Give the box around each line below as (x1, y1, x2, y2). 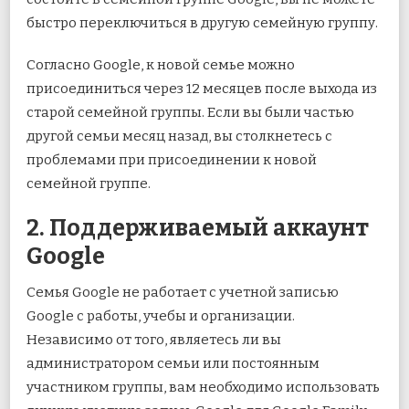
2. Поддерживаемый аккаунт (26, 214, 369, 242)
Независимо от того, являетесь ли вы (26, 330, 281, 348)
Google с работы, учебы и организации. (26, 307, 295, 324)
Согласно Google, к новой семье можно (26, 56, 295, 73)
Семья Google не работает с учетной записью (26, 283, 339, 300)
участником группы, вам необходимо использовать (26, 378, 380, 395)
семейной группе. (26, 174, 151, 192)
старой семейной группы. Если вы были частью (26, 103, 354, 121)
